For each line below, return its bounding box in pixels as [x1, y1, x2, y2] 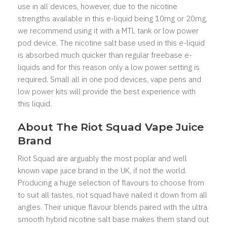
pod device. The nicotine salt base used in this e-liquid [18, 38, 205, 48]
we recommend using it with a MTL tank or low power [18, 26, 199, 35]
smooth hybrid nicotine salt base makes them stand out [18, 214, 209, 224]
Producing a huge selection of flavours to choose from [18, 178, 204, 187]
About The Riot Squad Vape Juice [18, 121, 204, 133]
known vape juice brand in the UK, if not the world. [18, 166, 186, 175]
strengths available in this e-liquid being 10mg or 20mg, [18, 14, 207, 23]
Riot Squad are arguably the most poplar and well [18, 154, 187, 163]
